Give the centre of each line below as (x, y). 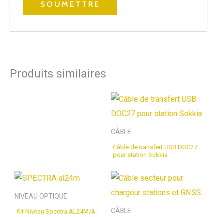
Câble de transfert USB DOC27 (155, 147)
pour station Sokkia (140, 155)
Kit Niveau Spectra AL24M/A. (57, 211)
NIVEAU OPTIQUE (41, 196)
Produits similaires (58, 73)
